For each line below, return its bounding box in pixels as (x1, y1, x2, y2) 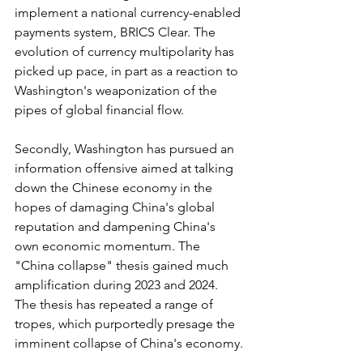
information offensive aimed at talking (15, 160, 237, 176)
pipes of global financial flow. (15, 101, 184, 117)
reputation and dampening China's (15, 218, 219, 234)
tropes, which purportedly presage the (15, 315, 238, 331)
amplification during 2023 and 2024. (15, 276, 221, 293)
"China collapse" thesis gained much (15, 257, 232, 273)
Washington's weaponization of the (15, 82, 220, 98)
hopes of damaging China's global (15, 199, 218, 215)
